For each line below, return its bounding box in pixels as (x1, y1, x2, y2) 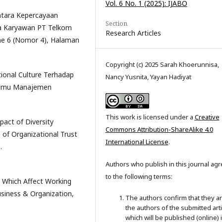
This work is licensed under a (105, 112, 195, 122)
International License (105, 137, 168, 147)
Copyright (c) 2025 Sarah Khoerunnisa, (105, 60, 219, 69)
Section (105, 19, 127, 28)
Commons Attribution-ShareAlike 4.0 (105, 125, 213, 134)
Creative (194, 112, 220, 122)
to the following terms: (105, 172, 172, 181)
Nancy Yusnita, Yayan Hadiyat (105, 72, 191, 82)
